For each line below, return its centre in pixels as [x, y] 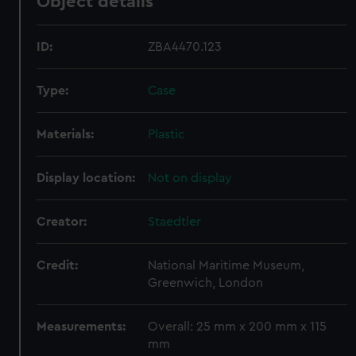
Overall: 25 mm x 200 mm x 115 [238, 327]
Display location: [86, 178]
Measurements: [81, 327]
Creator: [62, 222]
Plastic [167, 134]
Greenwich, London [206, 283]
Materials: [66, 134]
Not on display [190, 178]
